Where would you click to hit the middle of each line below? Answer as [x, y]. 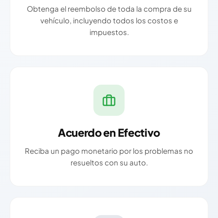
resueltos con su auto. [109, 163]
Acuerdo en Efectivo [109, 133]
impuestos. [109, 32]
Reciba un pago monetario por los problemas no [109, 151]
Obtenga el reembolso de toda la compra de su [109, 9]
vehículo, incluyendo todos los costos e [109, 20]
